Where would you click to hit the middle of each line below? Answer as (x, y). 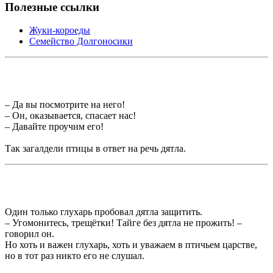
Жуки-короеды (60, 30)
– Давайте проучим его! (54, 127)
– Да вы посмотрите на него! (65, 105)
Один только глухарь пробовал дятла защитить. (104, 212)
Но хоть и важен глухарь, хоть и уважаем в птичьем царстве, (131, 245)
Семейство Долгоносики (81, 41)
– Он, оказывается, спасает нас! (70, 116)
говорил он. (30, 234)
